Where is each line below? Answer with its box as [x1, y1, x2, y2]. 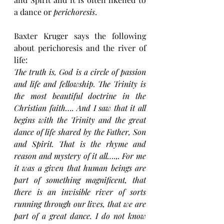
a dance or [14, 6, 53, 17]
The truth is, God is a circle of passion [14, 66, 146, 77]
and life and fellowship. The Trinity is [14, 78, 146, 89]
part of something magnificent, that [14, 174, 146, 185]
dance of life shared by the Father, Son [14, 126, 146, 137]
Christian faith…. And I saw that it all [14, 102, 146, 113]
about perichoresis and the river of [14, 42, 146, 53]
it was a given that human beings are [14, 162, 146, 173]
